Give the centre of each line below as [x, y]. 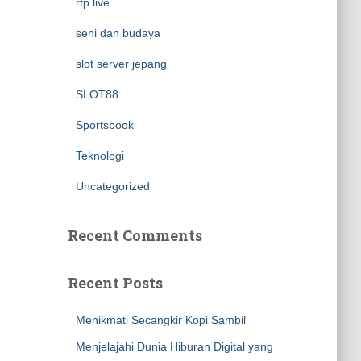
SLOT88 [97, 94]
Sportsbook [104, 125]
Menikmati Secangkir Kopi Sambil [160, 320]
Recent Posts [115, 283]
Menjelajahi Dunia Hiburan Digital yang [174, 346]
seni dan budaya [118, 33]
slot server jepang [121, 64]
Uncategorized [112, 186]
